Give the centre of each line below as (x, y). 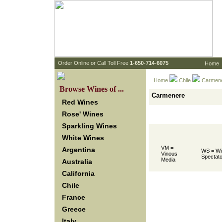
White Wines (83, 138)
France (74, 197)
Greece (74, 209)
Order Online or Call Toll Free (94, 63)
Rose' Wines (83, 114)
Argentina (79, 150)
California (78, 173)
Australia (77, 162)
